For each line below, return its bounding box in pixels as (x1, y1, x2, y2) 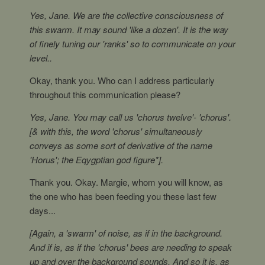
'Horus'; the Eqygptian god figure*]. (30, 153, 163, 166)
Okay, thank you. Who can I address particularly (30, 74, 215, 86)
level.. (30, 51, 52, 64)
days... (30, 204, 56, 216)
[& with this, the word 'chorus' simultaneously (30, 125, 202, 137)
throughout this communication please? (30, 88, 180, 101)
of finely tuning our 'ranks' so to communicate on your (30, 37, 235, 50)
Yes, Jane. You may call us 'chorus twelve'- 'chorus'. (30, 111, 231, 123)
